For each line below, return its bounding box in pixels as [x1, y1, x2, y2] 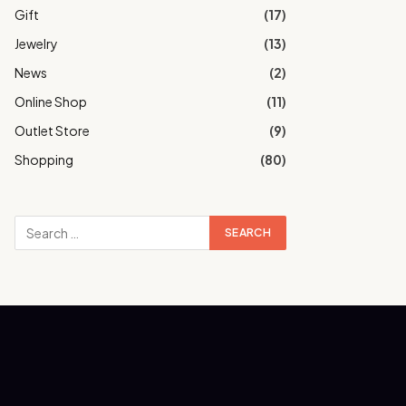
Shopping [14, 151, 73, 168]
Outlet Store [14, 122, 90, 139]
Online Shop [14, 93, 87, 110]
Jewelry [14, 35, 58, 52]
